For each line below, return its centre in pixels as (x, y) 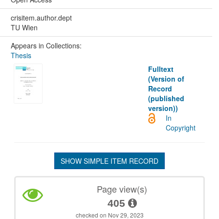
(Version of (166, 79)
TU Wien (24, 28)
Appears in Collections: (46, 46)
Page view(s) (122, 189)
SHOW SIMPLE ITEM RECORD (109, 161)
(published (166, 99)
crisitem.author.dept (41, 18)
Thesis (21, 55)
